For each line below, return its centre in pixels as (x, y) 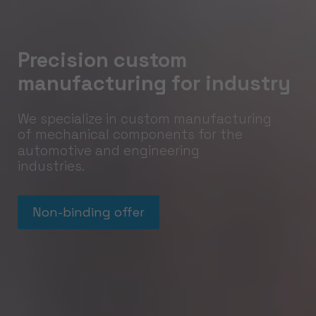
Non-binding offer (89, 212)
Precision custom (102, 60)
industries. (51, 166)
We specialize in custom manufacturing (145, 119)
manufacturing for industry (154, 83)
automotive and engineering (109, 151)
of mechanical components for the (130, 134)
